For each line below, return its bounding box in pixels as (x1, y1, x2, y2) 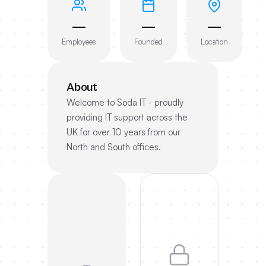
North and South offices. (66, 141, 161, 153)
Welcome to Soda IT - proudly (66, 97, 183, 108)
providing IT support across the (66, 112, 188, 123)
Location (201, 37, 228, 46)
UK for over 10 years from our (66, 126, 180, 138)
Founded (134, 37, 163, 46)
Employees (62, 37, 96, 46)
